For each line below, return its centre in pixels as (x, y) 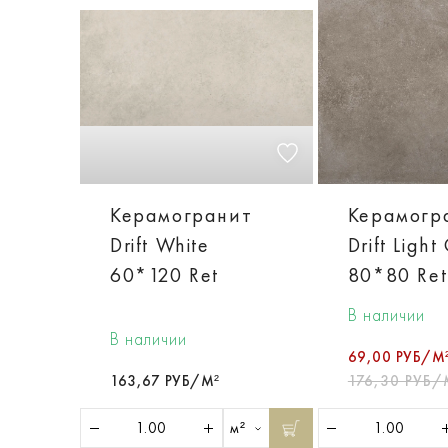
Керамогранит (181, 215)
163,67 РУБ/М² (165, 381)
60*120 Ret (164, 275)
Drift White (160, 245)
